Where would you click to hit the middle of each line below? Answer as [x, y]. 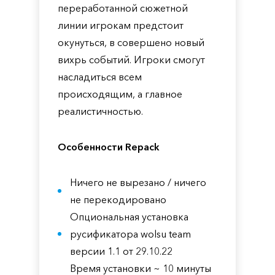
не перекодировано [118, 199]
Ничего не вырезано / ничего [138, 182]
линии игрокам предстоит [121, 25]
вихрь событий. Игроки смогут [131, 60]
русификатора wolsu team [130, 234]
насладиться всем [100, 77]
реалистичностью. [100, 111]
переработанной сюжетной [123, 8]
